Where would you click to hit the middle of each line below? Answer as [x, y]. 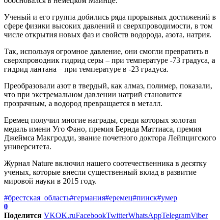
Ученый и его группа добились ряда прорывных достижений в [110, 17]
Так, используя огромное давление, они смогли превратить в [106, 51]
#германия [87, 197]
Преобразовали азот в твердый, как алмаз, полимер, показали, [108, 85]
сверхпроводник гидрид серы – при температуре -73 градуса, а [110, 60]
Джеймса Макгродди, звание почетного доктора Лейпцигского [110, 137]
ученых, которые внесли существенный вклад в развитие [100, 172]
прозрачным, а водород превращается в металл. [83, 103]
